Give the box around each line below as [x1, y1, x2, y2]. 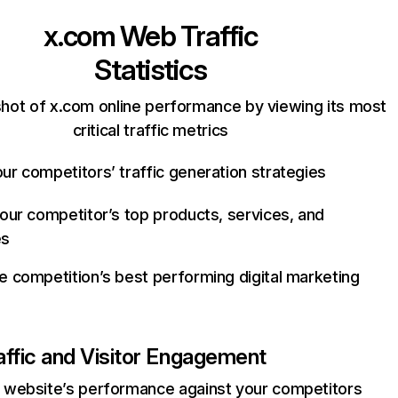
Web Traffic [115, 19, 258, 53]
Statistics [94, 52, 207, 87]
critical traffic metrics [72, 121, 228, 139]
